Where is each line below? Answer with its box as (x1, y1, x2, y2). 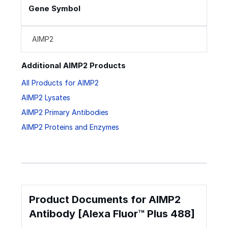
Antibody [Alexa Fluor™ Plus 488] (29, 208, 195, 220)
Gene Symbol (28, 4, 80, 14)
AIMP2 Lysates (21, 93, 70, 102)
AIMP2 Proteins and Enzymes (21, 122, 119, 131)
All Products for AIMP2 (21, 78, 99, 87)
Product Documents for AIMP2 (29, 193, 181, 206)
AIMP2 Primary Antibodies (21, 107, 108, 117)
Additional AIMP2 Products (21, 61, 126, 71)
